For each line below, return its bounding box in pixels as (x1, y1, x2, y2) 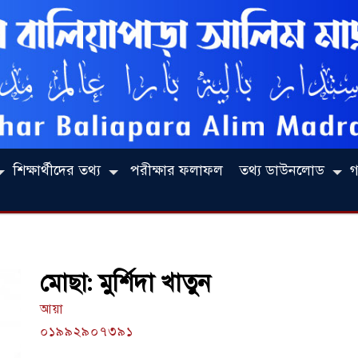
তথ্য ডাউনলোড (239, 161, 324, 179)
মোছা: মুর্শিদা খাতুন (40, 268, 211, 297)
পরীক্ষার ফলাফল (130, 161, 223, 179)
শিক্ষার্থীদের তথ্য (13, 161, 101, 179)
